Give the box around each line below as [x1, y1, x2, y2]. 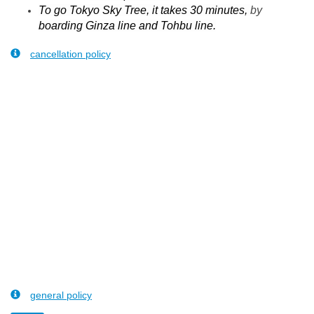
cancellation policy [30, 48, 111, 60]
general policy [30, 289, 92, 301]
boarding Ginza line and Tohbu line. [39, 20, 216, 32]
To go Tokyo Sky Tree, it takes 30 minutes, [39, 4, 250, 17]
